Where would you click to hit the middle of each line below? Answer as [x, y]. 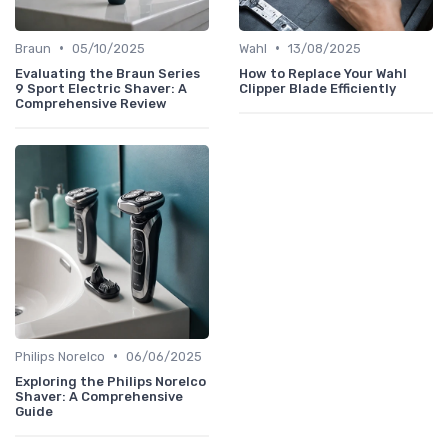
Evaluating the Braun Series [107, 73]
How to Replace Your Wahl [323, 73]
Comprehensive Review [91, 103]
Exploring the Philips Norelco [110, 381]
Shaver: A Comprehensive [99, 396]
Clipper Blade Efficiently [317, 88]
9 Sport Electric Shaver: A [101, 88]
